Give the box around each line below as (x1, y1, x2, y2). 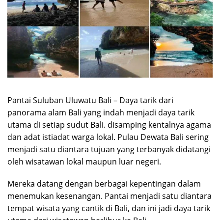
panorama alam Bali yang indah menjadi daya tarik (7, 107, 194, 118)
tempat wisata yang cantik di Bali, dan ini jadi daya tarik (7, 202, 210, 214)
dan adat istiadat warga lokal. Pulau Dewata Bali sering (7, 131, 209, 142)
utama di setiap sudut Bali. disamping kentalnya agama (7, 119, 211, 130)
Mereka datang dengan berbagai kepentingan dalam (7, 178, 201, 189)
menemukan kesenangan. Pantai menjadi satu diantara (7, 190, 212, 201)
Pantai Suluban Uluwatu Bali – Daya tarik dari (7, 94, 173, 106)
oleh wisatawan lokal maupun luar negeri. (7, 156, 161, 167)
